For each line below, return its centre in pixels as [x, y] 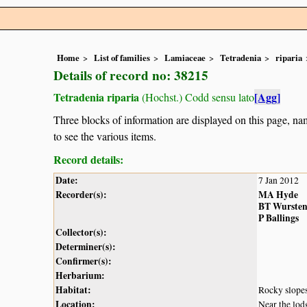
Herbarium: [80, 275]
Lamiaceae [185, 58]
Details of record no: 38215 [131, 76]
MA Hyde [278, 194]
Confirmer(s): [84, 261]
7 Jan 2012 [279, 180]
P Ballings [279, 218]
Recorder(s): [81, 194]
